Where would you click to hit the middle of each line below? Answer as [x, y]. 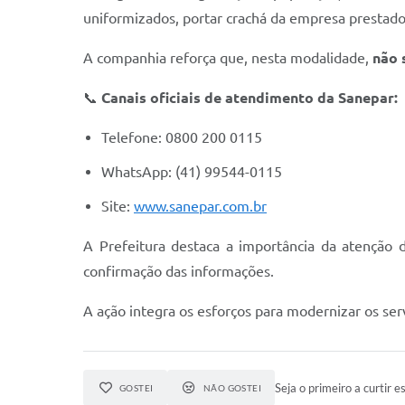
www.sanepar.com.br [200, 206]
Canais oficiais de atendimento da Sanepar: [250, 98]
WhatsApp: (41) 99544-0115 [192, 172]
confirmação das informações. [179, 271]
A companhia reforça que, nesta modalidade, [228, 58]
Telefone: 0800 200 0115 [182, 137]
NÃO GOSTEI [232, 388]
